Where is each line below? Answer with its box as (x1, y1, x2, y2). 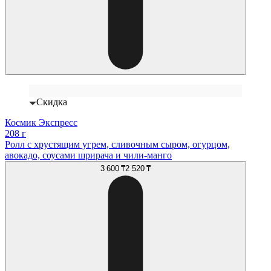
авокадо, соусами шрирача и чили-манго (5, 150, 172, 161)
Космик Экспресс (5, 117, 77, 128)
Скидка (36, 97, 67, 108)
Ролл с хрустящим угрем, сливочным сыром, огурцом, (5, 139, 230, 150)
